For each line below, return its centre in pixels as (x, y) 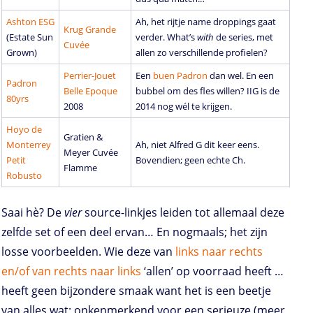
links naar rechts (219, 252)
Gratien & (83, 137)
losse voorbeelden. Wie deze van (88, 252)
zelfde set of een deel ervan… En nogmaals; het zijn (134, 232)
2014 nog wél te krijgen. (183, 107)
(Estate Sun (29, 37)
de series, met (243, 37)
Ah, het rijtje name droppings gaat (205, 22)
